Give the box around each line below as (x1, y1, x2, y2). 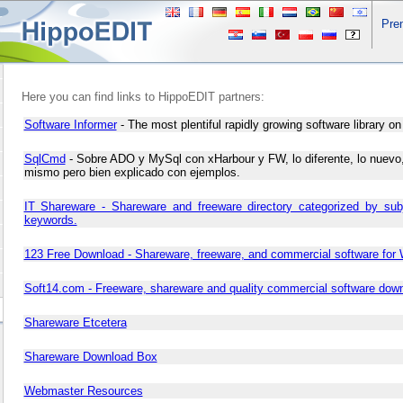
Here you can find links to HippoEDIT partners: (21, 90, 264, 103)
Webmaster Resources (23, 384, 143, 398)
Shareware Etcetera (23, 316, 127, 329)
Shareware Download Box (23, 350, 157, 363)
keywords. (23, 213, 77, 227)
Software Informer (23, 118, 117, 131)
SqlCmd (23, 152, 66, 166)
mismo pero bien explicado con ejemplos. (23, 166, 240, 179)
